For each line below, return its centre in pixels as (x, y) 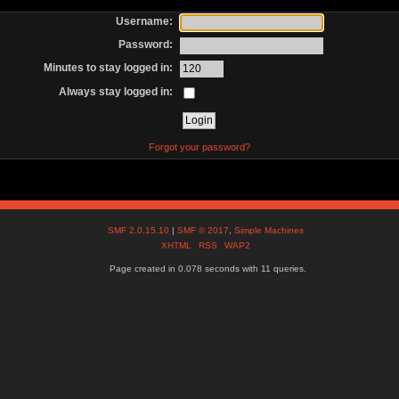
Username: (145, 21)
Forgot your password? (199, 147)
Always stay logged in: (116, 91)
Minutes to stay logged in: (109, 68)
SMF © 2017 (204, 231)
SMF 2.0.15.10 (140, 231)
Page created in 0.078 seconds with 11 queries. (208, 269)
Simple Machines (269, 231)
